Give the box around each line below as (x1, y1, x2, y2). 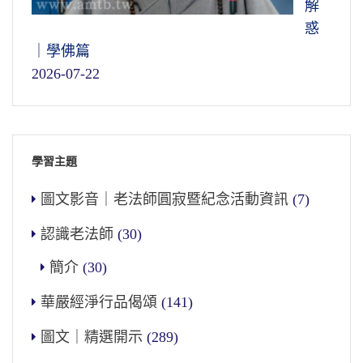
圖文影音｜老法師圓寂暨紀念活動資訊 (41, 191, 288, 208)
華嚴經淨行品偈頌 (41, 294, 157, 311)
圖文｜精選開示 (41, 329, 143, 346)
